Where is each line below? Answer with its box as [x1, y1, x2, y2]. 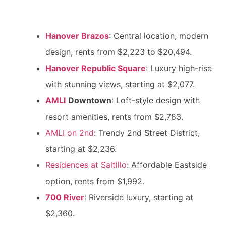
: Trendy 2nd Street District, [94, 128, 200, 138]
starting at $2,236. [45, 144, 117, 154]
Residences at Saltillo [45, 160, 127, 170]
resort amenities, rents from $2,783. [45, 111, 183, 122]
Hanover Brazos [45, 31, 109, 41]
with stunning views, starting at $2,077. [45, 79, 195, 89]
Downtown [68, 95, 111, 105]
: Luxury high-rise [146, 63, 212, 73]
